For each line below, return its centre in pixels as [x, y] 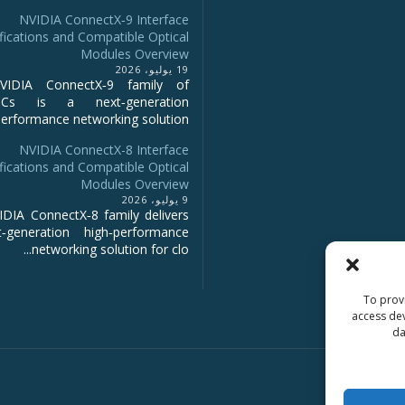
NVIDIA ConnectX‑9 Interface [104, 19]
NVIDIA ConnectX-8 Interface [104, 150]
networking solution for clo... [110, 249]
